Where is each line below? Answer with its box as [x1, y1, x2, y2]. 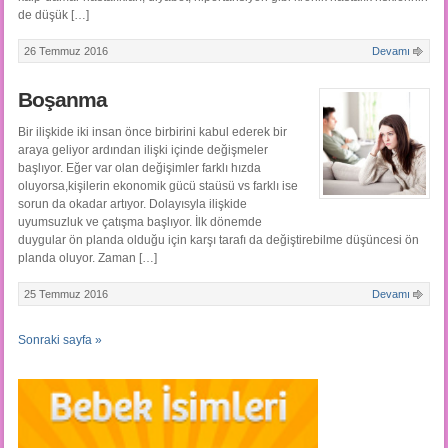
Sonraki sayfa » [17, 333, 102, 348]
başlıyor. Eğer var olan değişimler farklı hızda [17, 161, 261, 176]
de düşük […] [17, 8, 89, 23]
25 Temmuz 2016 [23, 288, 108, 301]
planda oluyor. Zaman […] [17, 251, 157, 266]
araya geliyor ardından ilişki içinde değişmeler [17, 143, 268, 158]
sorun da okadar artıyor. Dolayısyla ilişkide [17, 197, 247, 212]
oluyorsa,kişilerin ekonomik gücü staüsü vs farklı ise [17, 179, 298, 194]
